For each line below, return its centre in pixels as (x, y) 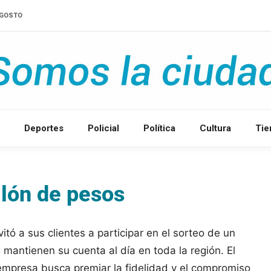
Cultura (215, 128)
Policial (103, 128)
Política (159, 128)
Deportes (44, 128)
